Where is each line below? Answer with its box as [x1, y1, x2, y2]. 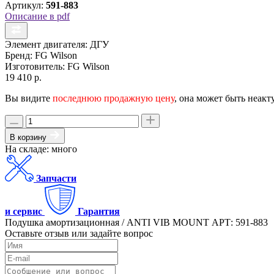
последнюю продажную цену [53, 92, 174, 103]
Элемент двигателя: [5, 39, 87, 50]
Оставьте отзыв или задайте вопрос [5, 228, 153, 239]
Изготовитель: [5, 61, 65, 72]
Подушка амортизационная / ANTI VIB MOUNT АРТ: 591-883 [5, 217, 268, 228]
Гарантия [78, 206, 120, 217]
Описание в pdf [5, 10, 70, 21]
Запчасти [36, 172, 76, 183]
